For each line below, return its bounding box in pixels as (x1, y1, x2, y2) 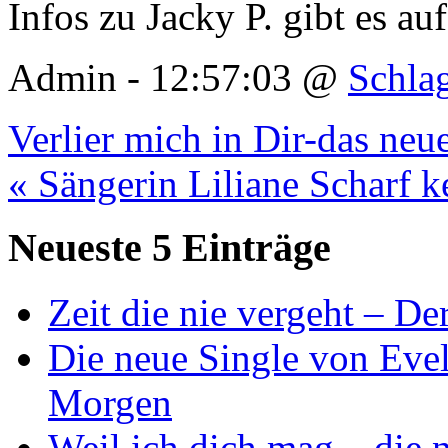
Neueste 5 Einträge (8, 225, 331, 271)
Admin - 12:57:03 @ (8, 55, 348, 99)
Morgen (48, 380, 172, 424)
